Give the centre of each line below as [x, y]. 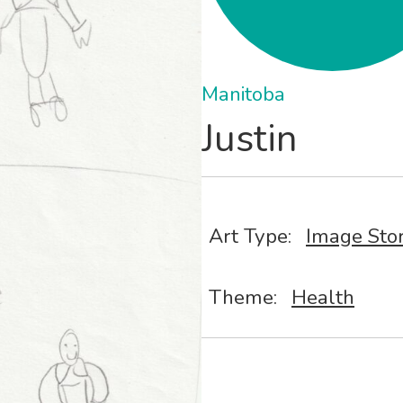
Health [323, 297]
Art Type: [250, 236]
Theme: [243, 297]
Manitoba [243, 94]
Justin [250, 139]
